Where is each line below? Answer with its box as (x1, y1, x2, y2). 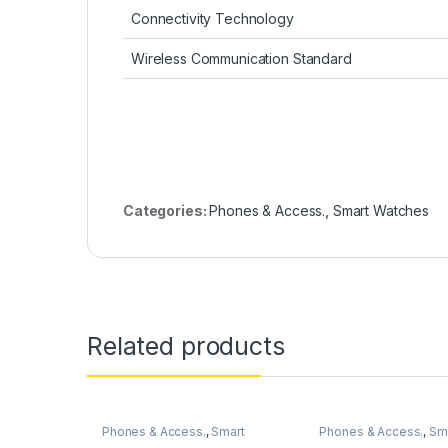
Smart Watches (332, 202, 430, 220)
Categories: (123, 202, 210, 220)
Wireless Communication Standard (131, 50, 352, 68)
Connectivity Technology (131, 10, 294, 28)
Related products (87, 331, 285, 361)
